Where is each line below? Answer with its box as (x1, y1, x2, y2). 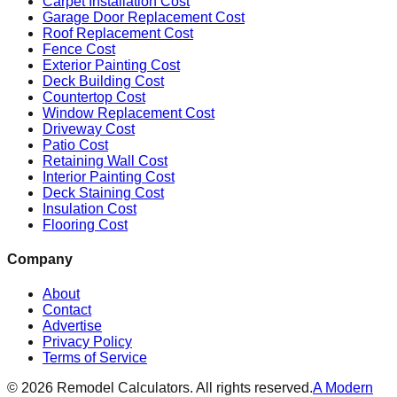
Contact (43, 302, 91, 318)
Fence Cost (43, 41, 115, 57)
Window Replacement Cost (43, 105, 214, 121)
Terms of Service (43, 350, 147, 366)
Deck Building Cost (43, 73, 164, 89)
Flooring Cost (43, 216, 128, 232)
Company (7, 252, 73, 268)
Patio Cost (43, 136, 108, 152)
